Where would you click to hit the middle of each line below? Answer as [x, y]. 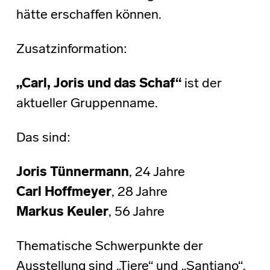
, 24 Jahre [157, 173]
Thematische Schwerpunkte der [109, 247]
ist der [201, 84]
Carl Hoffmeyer [64, 193]
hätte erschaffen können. [89, 16]
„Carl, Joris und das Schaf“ [99, 84]
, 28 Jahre [139, 193]
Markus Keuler [62, 213]
